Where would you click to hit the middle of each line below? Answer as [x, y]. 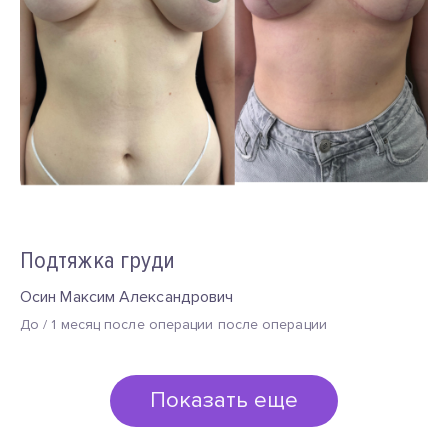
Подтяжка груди [98, 260]
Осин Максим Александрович [127, 297]
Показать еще [224, 400]
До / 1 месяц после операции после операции [173, 324]
